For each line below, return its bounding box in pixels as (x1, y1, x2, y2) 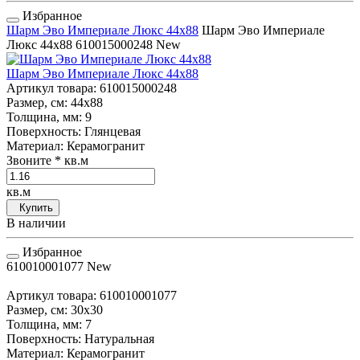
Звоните (6, 153, 55, 167)
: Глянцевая (78, 124, 141, 138)
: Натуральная (78, 331, 154, 346)
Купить (13, 201, 53, 214)
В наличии (6, 215, 66, 230)
